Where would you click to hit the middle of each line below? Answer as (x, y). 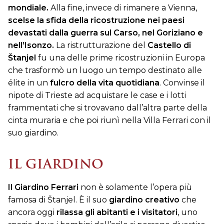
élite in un (29, 83)
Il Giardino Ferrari (44, 187)
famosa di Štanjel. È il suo (58, 199)
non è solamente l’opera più (136, 187)
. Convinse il (182, 83)
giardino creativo (145, 199)
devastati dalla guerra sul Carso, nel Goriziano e (105, 33)
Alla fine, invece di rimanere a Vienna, (123, 8)
